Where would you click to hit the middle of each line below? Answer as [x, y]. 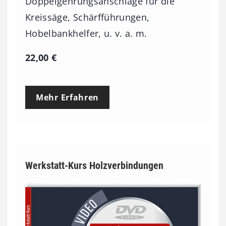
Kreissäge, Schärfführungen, [88, 17]
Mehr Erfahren [68, 98]
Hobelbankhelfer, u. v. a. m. [86, 34]
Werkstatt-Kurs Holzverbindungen [94, 166]
